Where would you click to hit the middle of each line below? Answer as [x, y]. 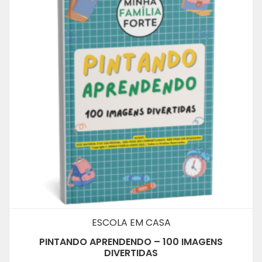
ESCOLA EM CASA [131, 222]
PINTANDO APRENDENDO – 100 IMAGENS [131, 242]
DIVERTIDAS [131, 253]
